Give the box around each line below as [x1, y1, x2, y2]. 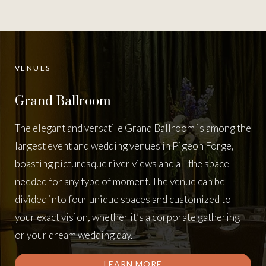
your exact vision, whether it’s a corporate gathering [15, 211, 240, 223]
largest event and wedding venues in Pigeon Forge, [15, 140, 234, 152]
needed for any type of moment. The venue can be [15, 175, 225, 188]
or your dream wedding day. [15, 229, 132, 241]
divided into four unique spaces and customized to [15, 193, 231, 205]
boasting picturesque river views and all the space [15, 157, 229, 170]
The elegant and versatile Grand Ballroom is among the [15, 122, 251, 134]
